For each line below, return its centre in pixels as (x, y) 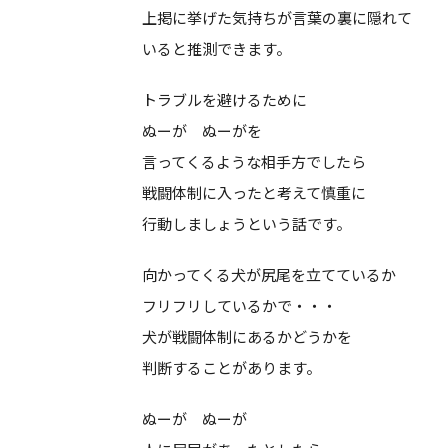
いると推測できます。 (216, 48)
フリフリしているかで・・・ (239, 305)
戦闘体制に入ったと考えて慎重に (254, 192)
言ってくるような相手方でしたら (254, 161)
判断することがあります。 (231, 367)
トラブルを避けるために (224, 99)
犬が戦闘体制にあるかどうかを (247, 336)
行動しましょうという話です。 (246, 223)
